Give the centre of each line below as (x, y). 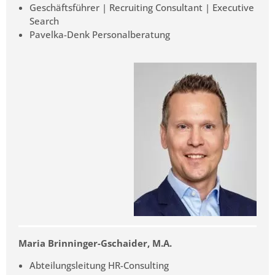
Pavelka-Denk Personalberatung (100, 34)
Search (44, 21)
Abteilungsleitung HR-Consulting (99, 265)
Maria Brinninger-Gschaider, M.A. (95, 243)
